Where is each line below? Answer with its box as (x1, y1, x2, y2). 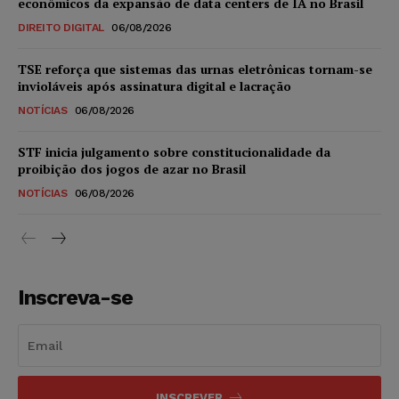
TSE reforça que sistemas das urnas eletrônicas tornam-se (18, 61, 372, 78)
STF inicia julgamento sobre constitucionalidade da (18, 143, 330, 161)
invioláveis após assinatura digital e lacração (18, 77, 291, 95)
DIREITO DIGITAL (18, 21, 104, 35)
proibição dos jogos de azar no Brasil (18, 160, 246, 178)
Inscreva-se (18, 285, 133, 311)
